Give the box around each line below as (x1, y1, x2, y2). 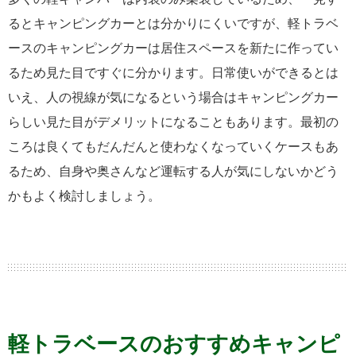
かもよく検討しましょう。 (8, 188, 161, 203)
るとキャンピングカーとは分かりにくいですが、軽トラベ (8, 16, 339, 30)
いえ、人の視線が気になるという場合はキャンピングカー (8, 90, 339, 104)
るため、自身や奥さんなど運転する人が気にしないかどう (8, 164, 339, 178)
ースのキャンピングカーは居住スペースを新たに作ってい (8, 41, 339, 55)
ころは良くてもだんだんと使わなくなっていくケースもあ (8, 139, 339, 153)
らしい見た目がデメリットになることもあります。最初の (8, 114, 339, 129)
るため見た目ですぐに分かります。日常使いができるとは (8, 65, 339, 79)
